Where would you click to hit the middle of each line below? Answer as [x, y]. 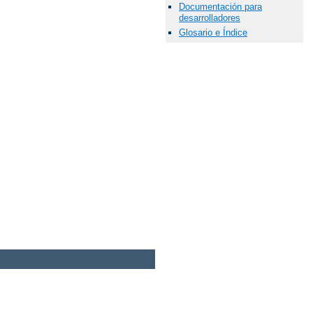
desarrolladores [210, 18]
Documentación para [220, 7]
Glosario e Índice [213, 33]
